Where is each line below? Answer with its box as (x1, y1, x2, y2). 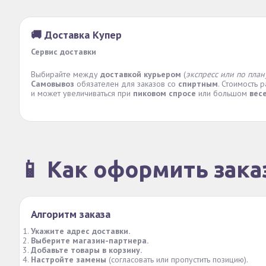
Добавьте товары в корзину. (31, 245, 142, 255)
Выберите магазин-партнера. (31, 235, 148, 246)
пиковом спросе (133, 88, 196, 99)
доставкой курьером (100, 69, 181, 80)
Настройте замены (31, 254, 106, 265)
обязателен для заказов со (74, 78, 178, 89)
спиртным (178, 78, 218, 89)
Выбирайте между (31, 69, 100, 80)
